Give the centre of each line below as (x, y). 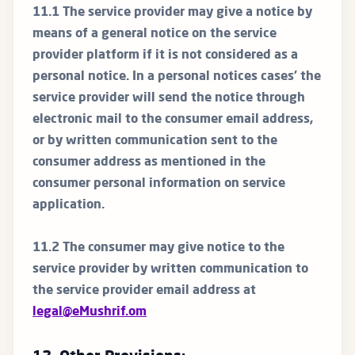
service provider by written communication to (170, 270)
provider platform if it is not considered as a (165, 56)
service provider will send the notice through (169, 99)
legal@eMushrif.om (90, 313)
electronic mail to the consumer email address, (173, 120)
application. (69, 206)
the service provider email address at (144, 291)
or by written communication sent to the (155, 141)
